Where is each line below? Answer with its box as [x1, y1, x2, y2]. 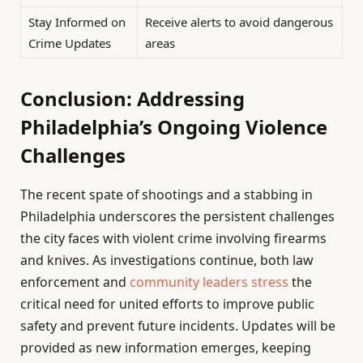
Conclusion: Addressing [20, 85, 245, 113]
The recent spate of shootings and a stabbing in [20, 186, 313, 204]
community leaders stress [130, 273, 288, 292]
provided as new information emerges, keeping [20, 339, 311, 357]
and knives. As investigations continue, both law [20, 251, 314, 270]
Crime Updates [28, 34, 111, 51]
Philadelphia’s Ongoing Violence [20, 113, 327, 141]
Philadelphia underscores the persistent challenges [20, 207, 335, 226]
